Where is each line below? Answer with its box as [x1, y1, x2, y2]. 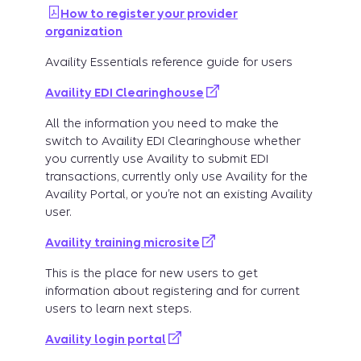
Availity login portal [45, 332, 166, 347]
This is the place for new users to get [45, 266, 258, 281]
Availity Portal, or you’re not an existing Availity [45, 187, 313, 202]
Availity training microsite [45, 235, 200, 251]
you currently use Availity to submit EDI [45, 151, 268, 167]
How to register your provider [60, 6, 238, 22]
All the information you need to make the [45, 116, 279, 131]
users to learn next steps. [45, 301, 191, 317]
